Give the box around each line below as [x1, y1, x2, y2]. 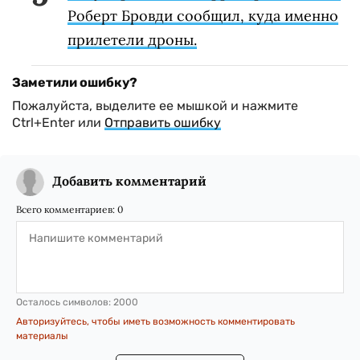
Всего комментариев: [16, 203, 117, 216]
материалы [16, 330, 68, 342]
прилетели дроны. [67, 31, 197, 50]
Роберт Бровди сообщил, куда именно [67, 6, 338, 26]
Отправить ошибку [104, 115, 221, 131]
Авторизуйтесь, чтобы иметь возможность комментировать [16, 316, 295, 328]
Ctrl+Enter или [12, 115, 104, 131]
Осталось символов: [16, 297, 113, 309]
